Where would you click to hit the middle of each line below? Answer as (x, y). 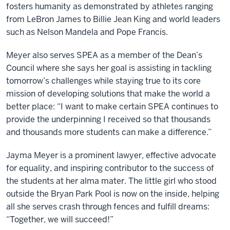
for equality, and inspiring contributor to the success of (110, 168)
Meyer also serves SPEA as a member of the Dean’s (104, 55)
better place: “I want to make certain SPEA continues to (112, 106)
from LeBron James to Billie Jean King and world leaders (113, 19)
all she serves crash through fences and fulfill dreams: (108, 206)
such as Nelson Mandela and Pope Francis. (87, 32)
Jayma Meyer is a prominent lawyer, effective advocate (111, 155)
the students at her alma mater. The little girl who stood (111, 181)
